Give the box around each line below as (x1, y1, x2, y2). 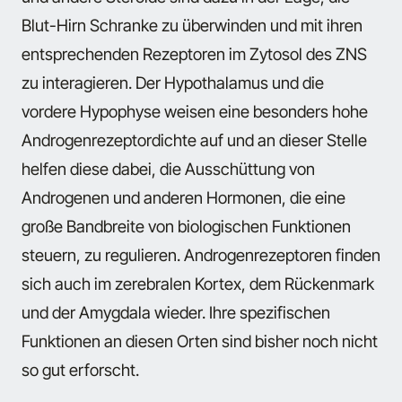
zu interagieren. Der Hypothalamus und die (22, 73, 324, 93)
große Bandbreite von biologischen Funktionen (22, 216, 351, 237)
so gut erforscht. (22, 360, 139, 380)
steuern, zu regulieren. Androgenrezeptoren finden (22, 245, 380, 266)
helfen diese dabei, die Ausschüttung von (22, 159, 315, 179)
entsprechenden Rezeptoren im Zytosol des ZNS (22, 44, 367, 65)
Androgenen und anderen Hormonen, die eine (22, 188, 345, 208)
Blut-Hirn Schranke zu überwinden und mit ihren (22, 15, 363, 36)
